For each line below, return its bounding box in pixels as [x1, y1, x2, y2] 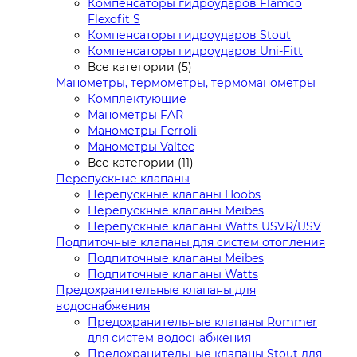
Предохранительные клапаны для [56, 282, 256, 297]
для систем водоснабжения [88, 330, 251, 345]
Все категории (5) [88, 59, 192, 74]
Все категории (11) [88, 155, 194, 170]
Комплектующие [88, 91, 186, 106]
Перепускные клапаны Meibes [88, 202, 264, 218]
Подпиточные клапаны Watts [88, 266, 258, 281]
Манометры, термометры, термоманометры [56, 75, 316, 90]
